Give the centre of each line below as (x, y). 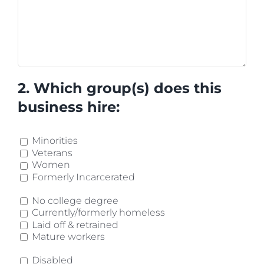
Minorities (55, 141)
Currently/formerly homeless (98, 213)
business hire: (69, 107)
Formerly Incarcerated (83, 177)
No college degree (75, 200)
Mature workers (68, 236)
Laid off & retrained (75, 225)
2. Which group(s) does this (120, 88)
